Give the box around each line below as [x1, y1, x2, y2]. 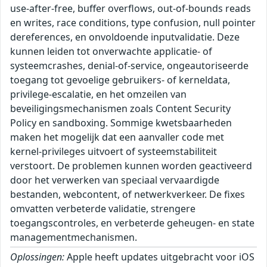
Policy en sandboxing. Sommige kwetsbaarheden [10, 116, 232, 130]
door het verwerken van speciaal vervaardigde [10, 173, 219, 187]
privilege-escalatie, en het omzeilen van [10, 88, 187, 101]
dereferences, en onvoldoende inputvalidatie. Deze [10, 30, 240, 44]
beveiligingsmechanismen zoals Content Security [10, 102, 231, 116]
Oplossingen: [10, 250, 64, 264]
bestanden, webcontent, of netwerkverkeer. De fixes [10, 188, 245, 201]
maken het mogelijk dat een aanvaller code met [10, 131, 224, 144]
